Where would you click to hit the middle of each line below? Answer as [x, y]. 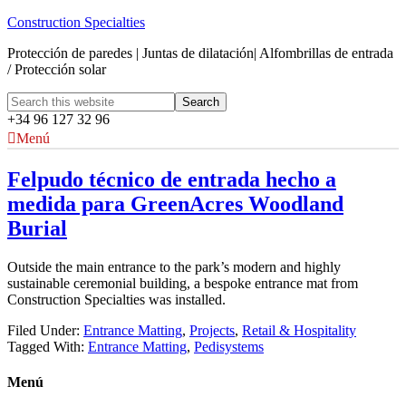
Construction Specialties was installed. [116, 299]
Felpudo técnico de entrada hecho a [172, 179]
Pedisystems [229, 346]
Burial [37, 228]
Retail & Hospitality [299, 330]
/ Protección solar [57, 69]
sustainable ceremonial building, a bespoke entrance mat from [183, 283]
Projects [212, 330]
